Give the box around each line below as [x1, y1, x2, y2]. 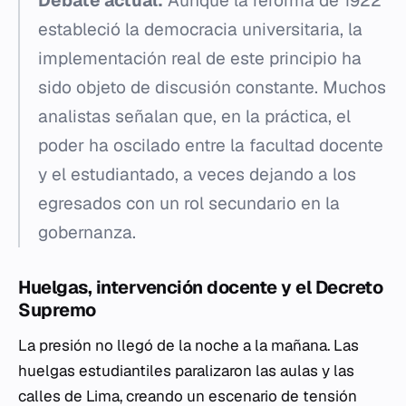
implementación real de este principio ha [38, 47, 362, 71]
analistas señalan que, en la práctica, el [38, 105, 351, 129]
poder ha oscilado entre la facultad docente [38, 134, 383, 158]
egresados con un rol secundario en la [38, 192, 340, 216]
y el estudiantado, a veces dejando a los [38, 163, 356, 187]
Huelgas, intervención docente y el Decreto [18, 275, 382, 300]
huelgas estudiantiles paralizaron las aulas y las [18, 361, 354, 382]
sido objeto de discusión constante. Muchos [38, 76, 386, 100]
